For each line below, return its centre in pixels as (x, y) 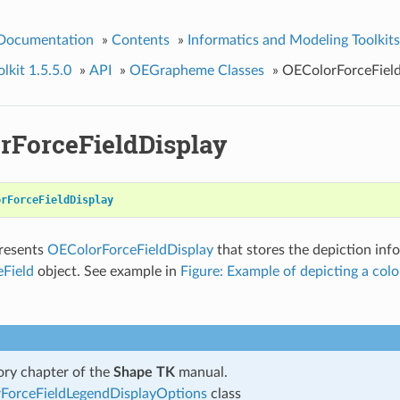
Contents (140, 40)
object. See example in (107, 271)
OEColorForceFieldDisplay (130, 250)
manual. (201, 372)
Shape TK (144, 372)
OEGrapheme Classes (196, 70)
